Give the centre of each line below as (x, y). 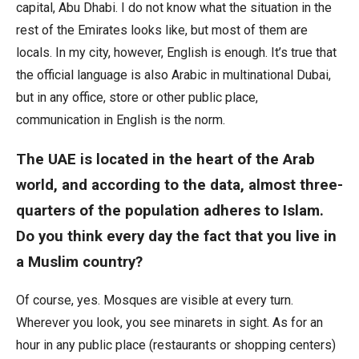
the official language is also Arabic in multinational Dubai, (173, 75)
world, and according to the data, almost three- (179, 185)
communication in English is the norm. (121, 119)
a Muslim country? (79, 262)
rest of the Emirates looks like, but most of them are (162, 30)
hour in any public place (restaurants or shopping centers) (176, 345)
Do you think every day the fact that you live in (176, 236)
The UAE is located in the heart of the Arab (165, 159)
